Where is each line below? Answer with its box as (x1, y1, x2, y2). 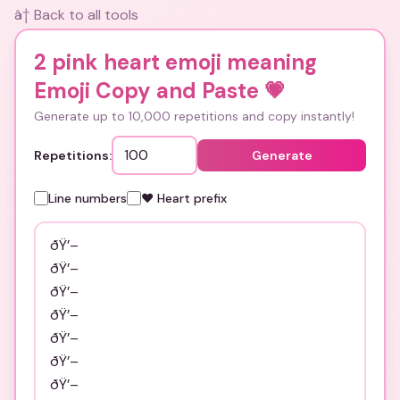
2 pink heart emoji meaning (34, 48, 317, 76)
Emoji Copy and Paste (34, 77, 259, 104)
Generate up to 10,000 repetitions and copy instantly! (34, 108, 354, 124)
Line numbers (48, 190, 127, 206)
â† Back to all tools (14, 5, 138, 24)
